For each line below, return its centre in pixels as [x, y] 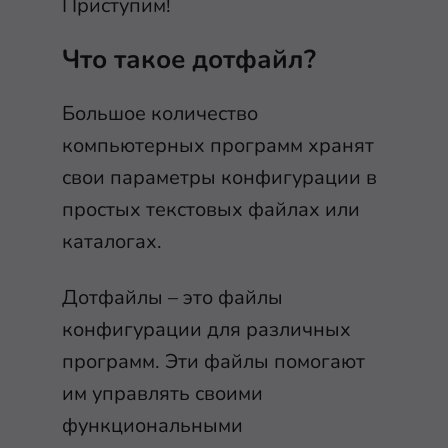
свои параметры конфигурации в [219, 177]
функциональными [152, 425]
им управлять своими [162, 393]
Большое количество [160, 113]
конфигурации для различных [206, 329]
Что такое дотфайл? [189, 59]
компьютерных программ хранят [218, 145]
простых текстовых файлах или [211, 209]
